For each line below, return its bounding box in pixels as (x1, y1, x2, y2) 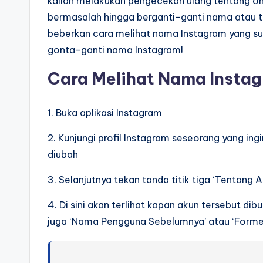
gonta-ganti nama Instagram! (48, 44, 183, 56)
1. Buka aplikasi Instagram (48, 107, 162, 119)
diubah (48, 149, 78, 161)
